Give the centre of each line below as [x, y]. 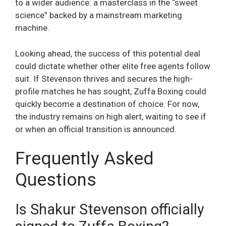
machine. [32, 28]
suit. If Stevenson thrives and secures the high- [104, 78]
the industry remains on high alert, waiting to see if [111, 116]
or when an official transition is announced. [96, 129]
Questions [56, 180]
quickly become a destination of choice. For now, [107, 104]
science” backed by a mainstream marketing [99, 15]
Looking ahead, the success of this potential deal [108, 53]
